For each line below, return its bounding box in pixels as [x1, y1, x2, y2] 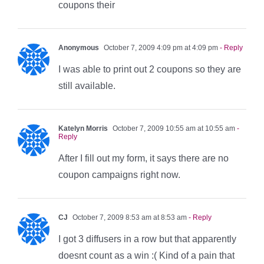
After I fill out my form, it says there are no [58, 153, 229, 163]
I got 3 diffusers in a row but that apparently [58, 233, 236, 244]
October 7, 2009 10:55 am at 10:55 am [111, 124, 235, 133]
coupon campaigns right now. [58, 169, 180, 180]
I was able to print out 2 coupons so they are [58, 64, 241, 74]
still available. [58, 80, 115, 91]
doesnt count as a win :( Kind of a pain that [58, 250, 235, 260]
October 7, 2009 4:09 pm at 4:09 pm [102, 43, 218, 52]
